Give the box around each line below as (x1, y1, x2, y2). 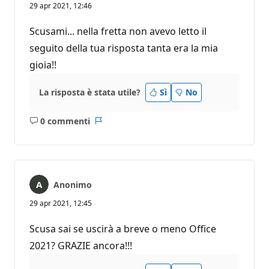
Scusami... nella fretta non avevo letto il (29, 25, 207, 38)
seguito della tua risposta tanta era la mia (29, 41, 218, 55)
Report (97, 120, 126, 132)
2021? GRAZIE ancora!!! (29, 239, 132, 253)
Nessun (59, 120, 90, 132)
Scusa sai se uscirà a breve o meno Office (29, 222, 216, 236)
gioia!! (29, 58, 56, 72)
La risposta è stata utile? (39, 86, 141, 98)
